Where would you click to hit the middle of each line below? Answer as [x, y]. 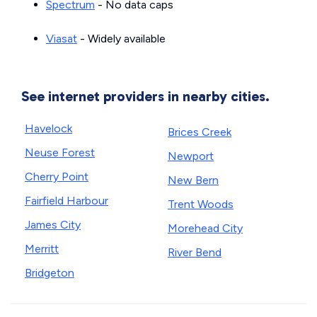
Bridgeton [50, 273]
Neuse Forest [60, 152]
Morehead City [205, 228]
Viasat [62, 39]
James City [53, 225]
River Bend [195, 252]
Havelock [48, 128]
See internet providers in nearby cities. [145, 96]
